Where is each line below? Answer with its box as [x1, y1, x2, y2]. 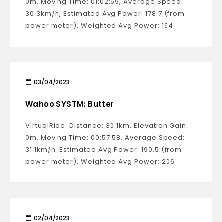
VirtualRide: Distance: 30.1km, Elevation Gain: [25, 121, 188, 130]
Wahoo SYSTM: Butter [25, 99, 114, 109]
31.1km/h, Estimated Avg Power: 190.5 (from [25, 145, 182, 154]
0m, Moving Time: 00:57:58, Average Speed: [25, 133, 185, 142]
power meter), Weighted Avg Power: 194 [25, 21, 173, 30]
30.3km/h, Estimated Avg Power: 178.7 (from [25, 9, 185, 18]
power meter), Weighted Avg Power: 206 [25, 157, 175, 166]
